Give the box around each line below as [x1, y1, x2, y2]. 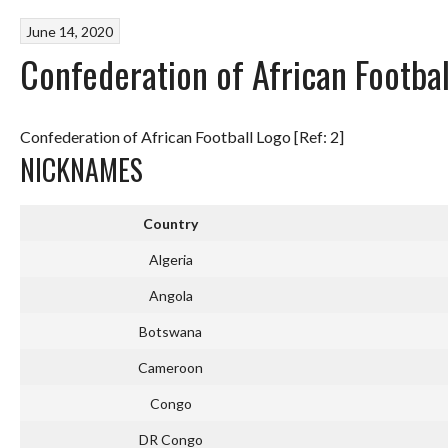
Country [143, 215, 198, 233]
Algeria [148, 251, 193, 269]
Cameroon [138, 359, 203, 377]
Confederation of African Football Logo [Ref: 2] [20, 127, 344, 147]
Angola [148, 287, 193, 305]
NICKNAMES [20, 149, 143, 191]
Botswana [139, 323, 202, 341]
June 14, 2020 [26, 22, 114, 40]
